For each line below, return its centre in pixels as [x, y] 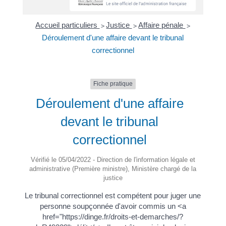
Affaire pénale [162, 25]
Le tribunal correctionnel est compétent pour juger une [113, 195]
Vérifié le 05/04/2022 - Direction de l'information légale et [113, 159]
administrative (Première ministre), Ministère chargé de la [113, 168]
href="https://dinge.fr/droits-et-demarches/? [113, 216]
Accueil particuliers [68, 25]
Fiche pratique [113, 84]
